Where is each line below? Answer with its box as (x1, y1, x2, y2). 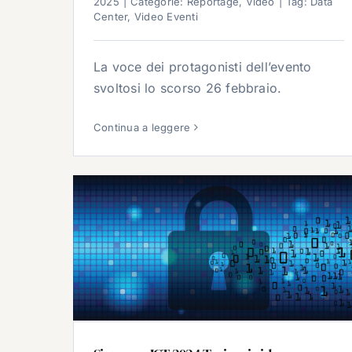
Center (93, 10, 128, 24)
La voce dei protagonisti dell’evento (93, 59, 312, 75)
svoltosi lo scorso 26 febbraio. (93, 80, 282, 97)
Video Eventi (134, 10, 198, 24)
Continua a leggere (93, 121, 191, 134)
